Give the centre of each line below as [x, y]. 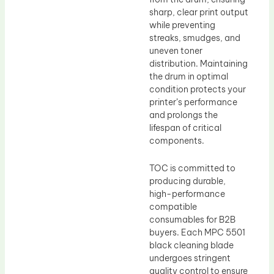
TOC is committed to [192, 168]
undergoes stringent [190, 258]
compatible [173, 207]
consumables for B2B [192, 220]
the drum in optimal [189, 76]
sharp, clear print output [199, 12]
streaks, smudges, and [195, 38]
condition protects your [198, 89]
